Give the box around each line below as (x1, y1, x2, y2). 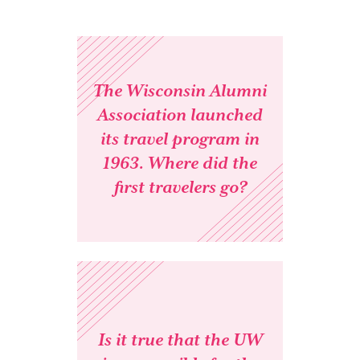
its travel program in (100, 129, 260, 149)
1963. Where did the (103, 153, 257, 173)
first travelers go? (113, 177, 247, 197)
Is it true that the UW (97, 329, 263, 350)
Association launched (97, 104, 263, 125)
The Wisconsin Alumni (93, 80, 267, 100)
